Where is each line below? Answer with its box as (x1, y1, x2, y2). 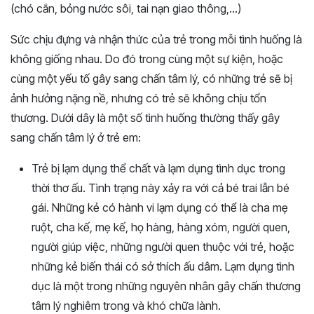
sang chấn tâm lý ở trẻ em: (11, 130, 141, 144)
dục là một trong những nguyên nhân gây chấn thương (32, 278, 301, 293)
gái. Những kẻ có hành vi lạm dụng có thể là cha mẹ (32, 200, 288, 214)
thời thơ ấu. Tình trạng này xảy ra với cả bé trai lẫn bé (32, 180, 289, 195)
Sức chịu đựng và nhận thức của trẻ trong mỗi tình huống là (11, 32, 302, 46)
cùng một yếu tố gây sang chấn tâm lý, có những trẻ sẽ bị (11, 71, 292, 86)
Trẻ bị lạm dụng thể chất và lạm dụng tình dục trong (32, 161, 285, 175)
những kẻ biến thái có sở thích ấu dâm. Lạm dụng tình (32, 259, 294, 273)
